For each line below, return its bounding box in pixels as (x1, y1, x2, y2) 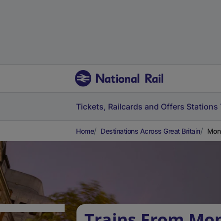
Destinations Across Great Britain (101, 127, 200, 135)
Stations (186, 102, 218, 111)
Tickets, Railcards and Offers (76, 102, 184, 111)
